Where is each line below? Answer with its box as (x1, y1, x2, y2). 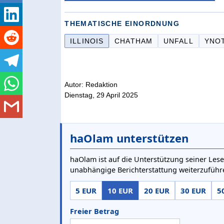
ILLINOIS (70, 37, 104, 45)
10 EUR (107, 185, 133, 196)
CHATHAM (114, 37, 152, 45)
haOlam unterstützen (70, 130, 188, 146)
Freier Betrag (70, 206, 119, 216)
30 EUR (180, 185, 206, 196)
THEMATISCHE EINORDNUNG (64, 19, 179, 28)
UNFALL (163, 37, 193, 45)
